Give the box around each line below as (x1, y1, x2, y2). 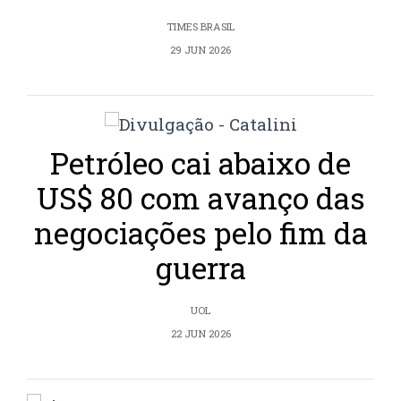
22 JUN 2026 (170, 327, 231, 341)
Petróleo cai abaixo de (50, 143, 351, 183)
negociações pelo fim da (33, 213, 368, 253)
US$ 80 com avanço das (36, 178, 365, 218)
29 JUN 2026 (170, 43, 231, 57)
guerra (155, 248, 246, 288)
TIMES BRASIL (166, 20, 235, 34)
